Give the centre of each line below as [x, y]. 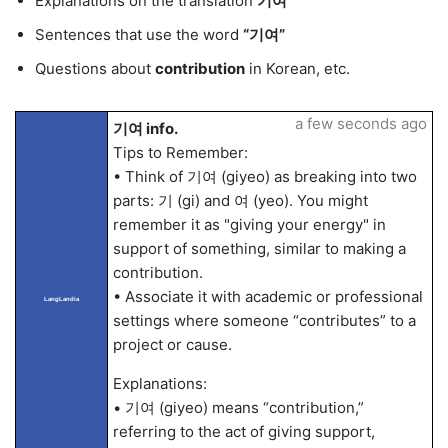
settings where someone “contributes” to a [264, 320]
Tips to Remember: [180, 152]
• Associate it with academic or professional [267, 296]
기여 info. [145, 128]
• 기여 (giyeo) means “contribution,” [238, 407]
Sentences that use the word [139, 34]
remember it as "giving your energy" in [249, 224]
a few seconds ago [360, 123]
